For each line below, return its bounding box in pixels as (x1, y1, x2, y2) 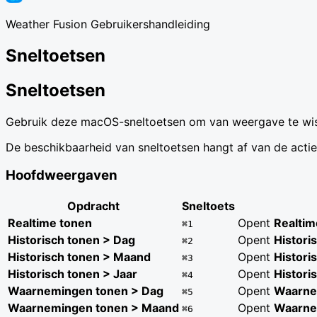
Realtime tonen (8, 216, 92, 231)
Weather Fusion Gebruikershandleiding (6, 17, 210, 31)
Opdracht (67, 199, 120, 214)
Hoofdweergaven (6, 167, 117, 184)
